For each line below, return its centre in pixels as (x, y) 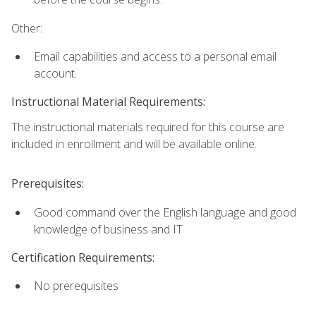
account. (55, 74)
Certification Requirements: (83, 257)
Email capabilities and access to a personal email (155, 57)
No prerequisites (76, 286)
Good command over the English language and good (165, 212)
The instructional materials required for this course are (148, 127)
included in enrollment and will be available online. (134, 144)
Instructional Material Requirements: (108, 102)
